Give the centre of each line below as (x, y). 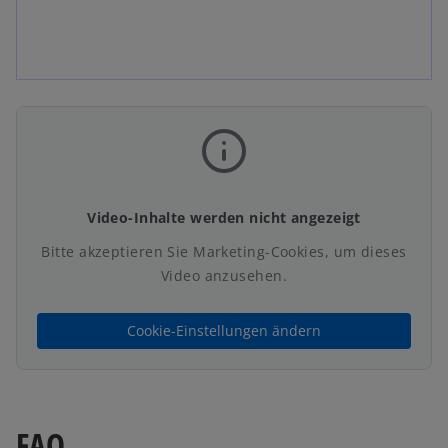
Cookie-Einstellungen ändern (224, 330)
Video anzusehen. (224, 275)
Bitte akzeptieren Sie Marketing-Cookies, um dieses (224, 251)
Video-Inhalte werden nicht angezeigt (224, 217)
